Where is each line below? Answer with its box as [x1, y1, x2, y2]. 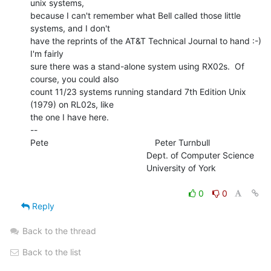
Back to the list [20, 246, 81, 257]
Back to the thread [22, 225, 96, 236]
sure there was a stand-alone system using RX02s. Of [30, 60, 244, 71]
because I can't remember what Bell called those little [30, 10, 241, 21]
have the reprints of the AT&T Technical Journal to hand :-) [30, 35, 261, 46]
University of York [30, 162, 146, 173]
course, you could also [30, 73, 119, 84]
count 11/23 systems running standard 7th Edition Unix [30, 86, 246, 97]
